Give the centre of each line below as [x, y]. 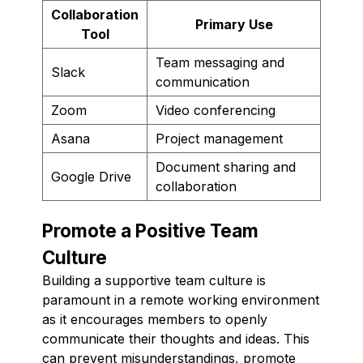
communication [203, 81]
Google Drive [91, 176]
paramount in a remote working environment [181, 299]
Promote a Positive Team [150, 230]
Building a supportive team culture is [154, 280]
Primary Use [234, 24]
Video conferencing [216, 110]
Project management [219, 138]
